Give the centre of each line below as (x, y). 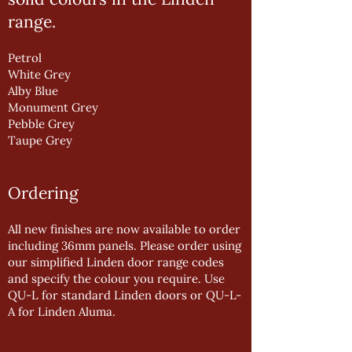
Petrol (25, 58)
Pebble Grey (41, 124)
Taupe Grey (40, 140)
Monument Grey (53, 107)
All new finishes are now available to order (124, 229)
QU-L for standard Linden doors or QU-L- (125, 295)
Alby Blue (33, 91)
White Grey (39, 74)
